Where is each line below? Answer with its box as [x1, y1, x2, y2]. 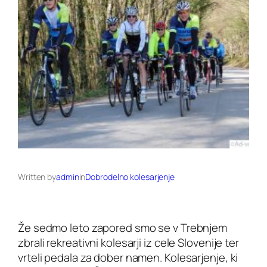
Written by [18, 171, 56, 183]
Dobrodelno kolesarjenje [85, 171, 175, 183]
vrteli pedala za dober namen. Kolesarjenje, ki [18, 250, 238, 266]
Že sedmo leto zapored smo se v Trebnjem [18, 220, 228, 236]
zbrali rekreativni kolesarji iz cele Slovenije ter [18, 235, 239, 251]
